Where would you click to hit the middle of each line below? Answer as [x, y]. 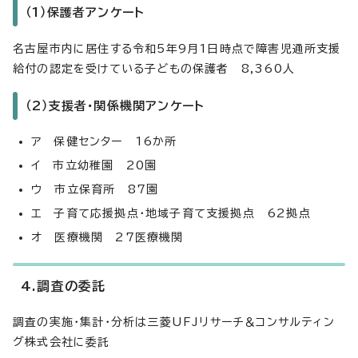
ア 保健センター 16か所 [104, 141]
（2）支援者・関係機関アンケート [115, 106]
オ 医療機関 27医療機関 [107, 237]
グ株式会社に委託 [62, 342]
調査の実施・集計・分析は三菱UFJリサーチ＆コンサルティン [174, 322]
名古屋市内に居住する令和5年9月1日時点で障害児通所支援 [177, 49]
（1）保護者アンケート [86, 12]
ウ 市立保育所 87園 [95, 189]
